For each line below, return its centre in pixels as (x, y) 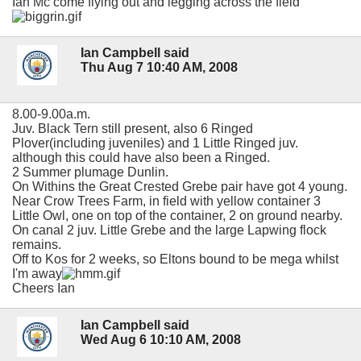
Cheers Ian (44, 288)
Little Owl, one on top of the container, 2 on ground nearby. (177, 216)
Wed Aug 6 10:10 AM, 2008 (161, 339)
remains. (37, 245)
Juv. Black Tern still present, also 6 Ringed (133, 129)
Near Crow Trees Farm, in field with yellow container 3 (166, 201)
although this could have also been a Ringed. (141, 158)
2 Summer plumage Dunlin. (90, 172)
